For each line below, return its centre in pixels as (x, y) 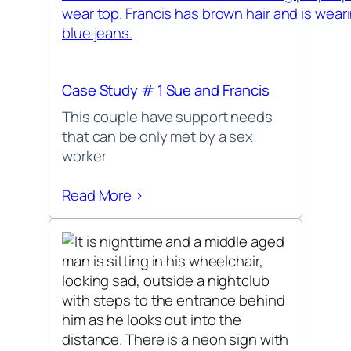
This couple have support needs (167, 116)
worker (84, 156)
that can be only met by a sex (158, 136)
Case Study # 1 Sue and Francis (166, 90)
